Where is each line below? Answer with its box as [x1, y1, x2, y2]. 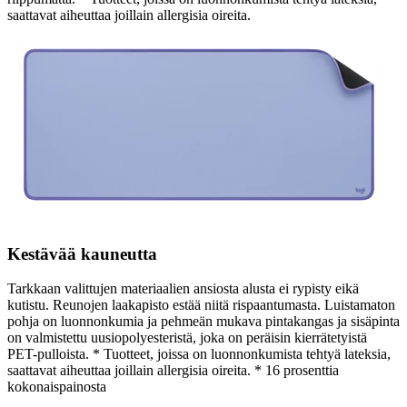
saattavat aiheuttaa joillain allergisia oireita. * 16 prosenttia [7, 362, 339, 379]
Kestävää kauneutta [7, 243, 157, 263]
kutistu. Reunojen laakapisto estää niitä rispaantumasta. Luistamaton [7, 297, 395, 313]
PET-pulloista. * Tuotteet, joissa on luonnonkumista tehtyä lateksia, [7, 346, 391, 362]
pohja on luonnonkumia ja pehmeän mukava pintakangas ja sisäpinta [7, 313, 400, 330]
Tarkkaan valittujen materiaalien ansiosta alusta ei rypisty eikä [7, 281, 359, 297]
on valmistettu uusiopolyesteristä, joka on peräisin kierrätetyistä [7, 330, 367, 346]
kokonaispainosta [7, 379, 106, 395]
